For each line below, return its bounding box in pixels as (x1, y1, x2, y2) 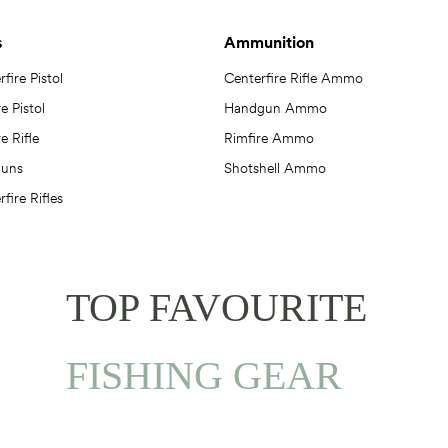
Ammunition (224, 32, 314, 52)
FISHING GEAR (65, 353, 342, 398)
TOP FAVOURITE (65, 285, 367, 330)
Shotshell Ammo (224, 159, 326, 177)
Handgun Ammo (224, 99, 327, 117)
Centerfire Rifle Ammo (224, 69, 363, 87)
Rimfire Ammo (224, 129, 314, 147)
